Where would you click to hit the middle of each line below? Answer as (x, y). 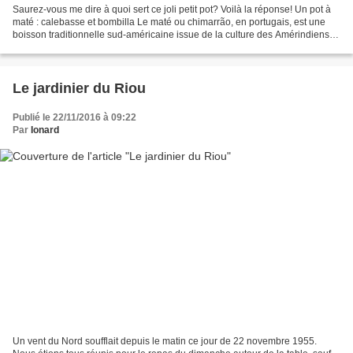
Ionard (45, 130)
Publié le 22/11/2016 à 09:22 (74, 118)
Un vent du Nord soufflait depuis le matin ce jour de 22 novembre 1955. (165, 341)
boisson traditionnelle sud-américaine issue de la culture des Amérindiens (171, 35)
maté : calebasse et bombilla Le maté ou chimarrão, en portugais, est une (169, 22)
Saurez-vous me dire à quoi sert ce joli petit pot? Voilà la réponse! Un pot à (172, 10)
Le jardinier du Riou (79, 89)
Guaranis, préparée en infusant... (83, 48)
